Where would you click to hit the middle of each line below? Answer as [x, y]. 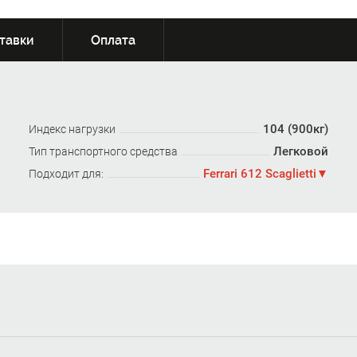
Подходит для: [66, 174]
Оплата [113, 40]
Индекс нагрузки [72, 129]
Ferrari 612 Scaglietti [260, 174]
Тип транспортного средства [103, 151]
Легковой [301, 151]
